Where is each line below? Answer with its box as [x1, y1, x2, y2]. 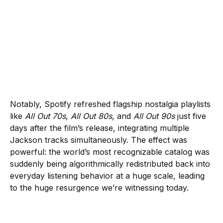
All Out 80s [71, 111, 112, 121]
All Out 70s [25, 111, 66, 121]
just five [175, 111, 206, 121]
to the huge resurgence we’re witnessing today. [10, 182, 189, 193]
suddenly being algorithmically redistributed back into [10, 158, 210, 169]
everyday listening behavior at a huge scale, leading [10, 170, 205, 181]
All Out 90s [133, 111, 175, 121]
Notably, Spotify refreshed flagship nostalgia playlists [10, 99, 211, 109]
